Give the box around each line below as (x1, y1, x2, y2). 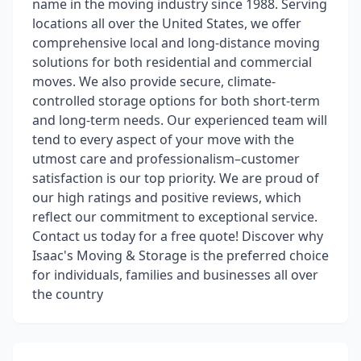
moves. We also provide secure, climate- (32, 73, 276, 90)
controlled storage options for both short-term (32, 92, 320, 110)
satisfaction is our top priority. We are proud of (32, 169, 319, 187)
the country (32, 285, 103, 303)
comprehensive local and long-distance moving (32, 34, 320, 52)
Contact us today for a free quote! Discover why (32, 227, 323, 245)
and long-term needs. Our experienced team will (32, 111, 327, 129)
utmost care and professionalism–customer (32, 150, 300, 168)
